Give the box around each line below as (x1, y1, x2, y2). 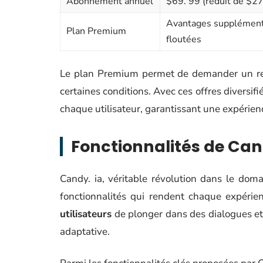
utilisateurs (60, 207, 112, 221)
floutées (166, 33, 201, 46)
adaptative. (60, 225, 110, 238)
